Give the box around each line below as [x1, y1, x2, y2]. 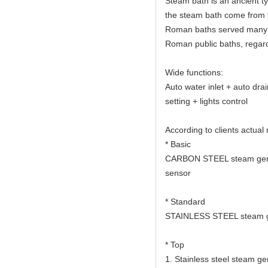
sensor [165, 168, 191, 178]
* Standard [165, 197, 205, 206]
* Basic [165, 139, 191, 149]
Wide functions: [165, 68, 223, 77]
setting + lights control [165, 96, 248, 106]
